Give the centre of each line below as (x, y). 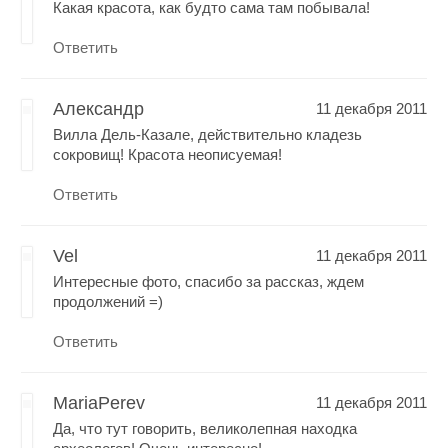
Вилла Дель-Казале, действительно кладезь (208, 134)
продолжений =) (108, 301)
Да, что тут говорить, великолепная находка (205, 428)
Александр (99, 108)
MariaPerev (99, 402)
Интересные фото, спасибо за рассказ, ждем (209, 281)
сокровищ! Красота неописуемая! (168, 154)
